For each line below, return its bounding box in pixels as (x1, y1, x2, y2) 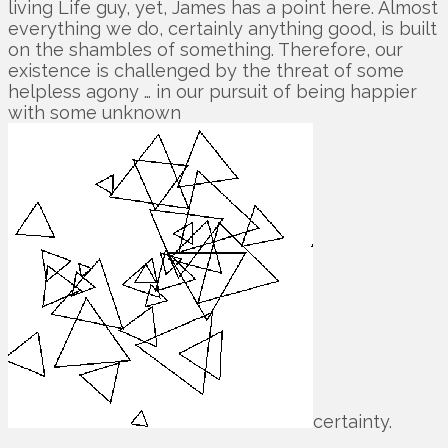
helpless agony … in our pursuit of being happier (8, 81, 417, 103)
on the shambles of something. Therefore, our (8, 39, 403, 61)
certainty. (313, 411, 392, 433)
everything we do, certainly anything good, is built (8, 18, 437, 40)
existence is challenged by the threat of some (8, 60, 404, 82)
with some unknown (8, 102, 181, 124)
